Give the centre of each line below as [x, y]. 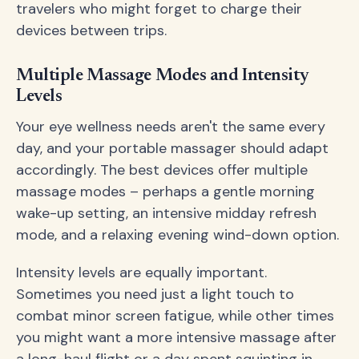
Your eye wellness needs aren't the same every [171, 127]
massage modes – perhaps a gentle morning [165, 192]
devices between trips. [91, 30]
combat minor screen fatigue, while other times [175, 316]
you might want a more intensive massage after [176, 338]
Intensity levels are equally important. [141, 273]
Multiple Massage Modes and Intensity [163, 77]
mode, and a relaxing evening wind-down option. [177, 235]
